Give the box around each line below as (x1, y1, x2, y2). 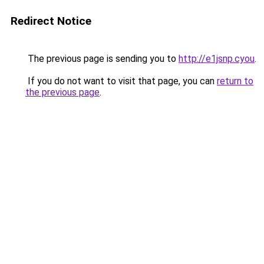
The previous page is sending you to (25, 53, 179, 64)
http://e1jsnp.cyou (179, 53, 255, 64)
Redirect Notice (11, 14, 91, 28)
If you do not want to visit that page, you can (25, 75, 217, 87)
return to (217, 75, 253, 87)
